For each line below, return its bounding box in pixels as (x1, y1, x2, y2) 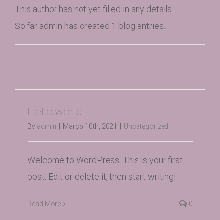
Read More (27, 200, 61, 208)
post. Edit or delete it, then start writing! (27, 171, 176, 182)
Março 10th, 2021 (63, 122, 117, 130)
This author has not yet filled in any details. (15, 4, 173, 14)
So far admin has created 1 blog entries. (15, 21, 165, 31)
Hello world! (27, 106, 84, 118)
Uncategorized (124, 122, 168, 130)
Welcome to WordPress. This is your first (27, 155, 183, 165)
